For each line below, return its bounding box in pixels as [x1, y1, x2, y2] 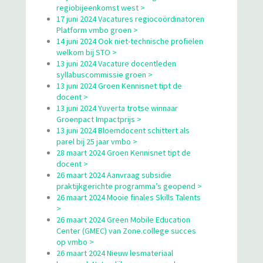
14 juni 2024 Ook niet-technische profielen [56, 35, 203, 46]
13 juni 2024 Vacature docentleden [56, 58, 176, 69]
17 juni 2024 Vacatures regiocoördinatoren [56, 13, 204, 24]
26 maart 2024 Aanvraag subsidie [56, 169, 171, 180]
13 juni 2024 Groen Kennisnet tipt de [56, 80, 182, 91]
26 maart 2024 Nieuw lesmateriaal [56, 247, 173, 258]
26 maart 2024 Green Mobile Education [56, 214, 190, 225]
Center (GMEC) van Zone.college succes [56, 225, 196, 236]
